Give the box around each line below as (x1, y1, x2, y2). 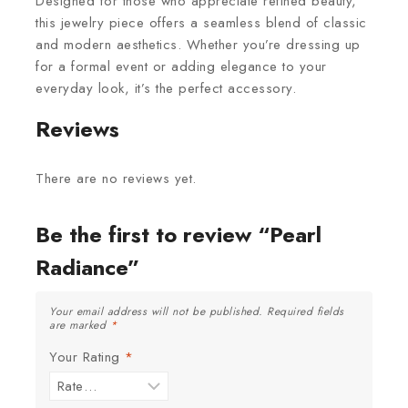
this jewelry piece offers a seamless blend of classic (36, 12, 367, 33)
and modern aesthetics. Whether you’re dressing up (36, 34, 361, 55)
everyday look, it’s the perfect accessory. (36, 77, 296, 98)
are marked (49, 316, 110, 333)
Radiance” (36, 250, 139, 283)
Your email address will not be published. (49, 302, 263, 320)
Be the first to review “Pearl (36, 218, 321, 250)
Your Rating (49, 346, 125, 367)
